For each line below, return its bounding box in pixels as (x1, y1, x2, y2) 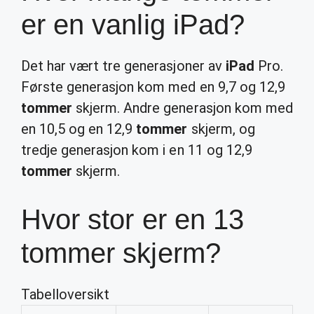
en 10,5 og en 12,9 (21, 121, 137, 137)
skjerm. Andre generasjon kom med (72, 100, 293, 116)
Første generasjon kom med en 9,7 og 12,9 (21, 78, 285, 95)
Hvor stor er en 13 (21, 204, 244, 235)
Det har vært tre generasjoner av (21, 57, 226, 74)
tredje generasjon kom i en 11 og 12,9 (21, 142, 252, 158)
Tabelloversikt (21, 286, 110, 303)
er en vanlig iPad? (21, 9, 245, 40)
